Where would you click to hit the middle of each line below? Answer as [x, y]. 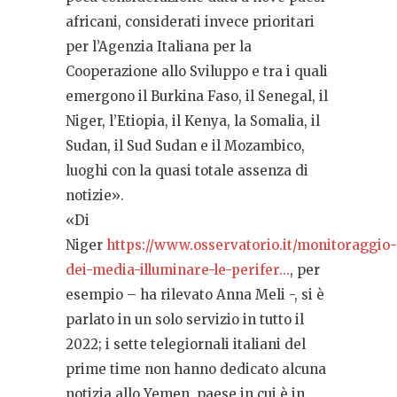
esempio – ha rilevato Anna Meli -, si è [195, 294]
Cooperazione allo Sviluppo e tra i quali [197, 71]
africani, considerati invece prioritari [190, 21]
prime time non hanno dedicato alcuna [196, 369]
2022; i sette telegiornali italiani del [186, 344]
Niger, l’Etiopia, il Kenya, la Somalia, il [193, 121]
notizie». [95, 195]
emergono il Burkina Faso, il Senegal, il [197, 96]
